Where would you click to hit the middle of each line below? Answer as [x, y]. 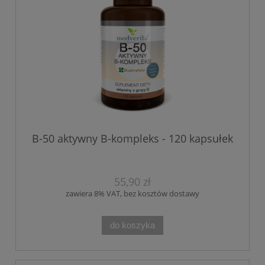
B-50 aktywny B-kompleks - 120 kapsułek [132, 139]
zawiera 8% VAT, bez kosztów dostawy [132, 194]
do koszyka [132, 225]
